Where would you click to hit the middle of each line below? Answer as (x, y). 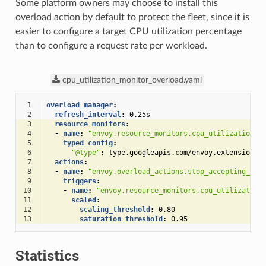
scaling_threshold (115, 210)
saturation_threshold (121, 219)
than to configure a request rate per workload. (111, 46)
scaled (83, 200)
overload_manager (79, 105)
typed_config (88, 143)
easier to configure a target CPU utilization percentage (128, 32)
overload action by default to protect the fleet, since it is (132, 18)
